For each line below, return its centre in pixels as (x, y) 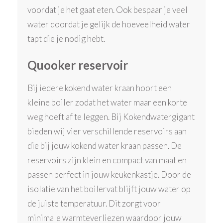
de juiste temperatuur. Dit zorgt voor (94, 204)
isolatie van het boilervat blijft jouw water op (109, 189)
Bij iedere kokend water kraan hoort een (100, 88)
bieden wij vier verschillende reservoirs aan (107, 131)
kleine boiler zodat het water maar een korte (108, 103)
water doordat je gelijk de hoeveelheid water (109, 24)
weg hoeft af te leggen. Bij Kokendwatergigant (111, 117)
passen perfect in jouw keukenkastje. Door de (110, 175)
